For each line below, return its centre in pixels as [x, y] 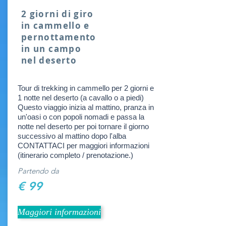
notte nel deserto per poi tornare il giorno [83, 126]
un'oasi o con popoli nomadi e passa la [81, 117]
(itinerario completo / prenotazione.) [75, 155]
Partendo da [38, 171]
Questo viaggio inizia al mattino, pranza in [86, 107]
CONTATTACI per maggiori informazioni [83, 146]
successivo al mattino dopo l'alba [72, 136]
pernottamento [59, 37]
